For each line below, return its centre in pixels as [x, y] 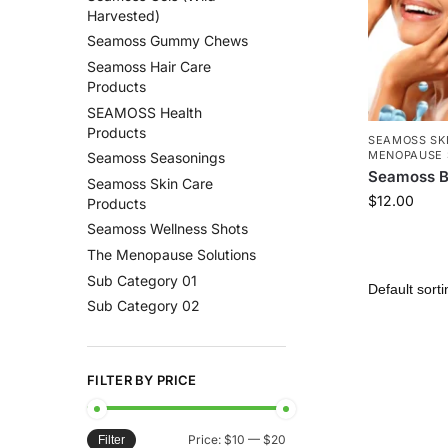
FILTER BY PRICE [142, 379]
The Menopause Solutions [171, 254]
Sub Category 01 [142, 280]
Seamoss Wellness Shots [167, 229]
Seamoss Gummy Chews [167, 41]
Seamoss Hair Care [149, 67]
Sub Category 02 [143, 306]
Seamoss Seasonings [156, 158]
